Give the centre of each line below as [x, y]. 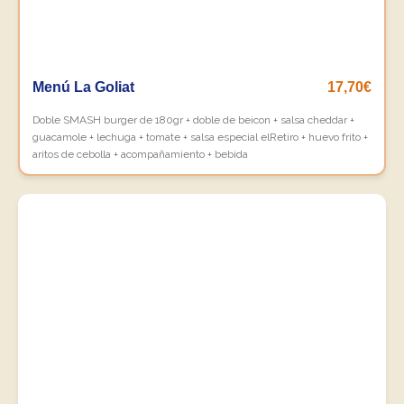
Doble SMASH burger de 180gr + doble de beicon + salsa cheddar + [193, 120]
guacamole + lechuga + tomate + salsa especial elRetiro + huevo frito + [200, 137]
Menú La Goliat [83, 87]
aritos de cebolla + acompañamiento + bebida [140, 154]
